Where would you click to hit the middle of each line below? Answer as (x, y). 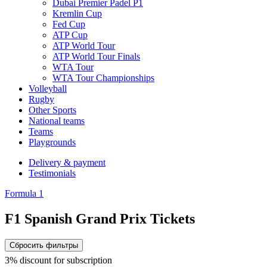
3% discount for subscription (58, 260)
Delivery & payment (67, 162)
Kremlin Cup (77, 13)
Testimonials (52, 173)
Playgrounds (52, 142)
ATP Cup (70, 35)
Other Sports (52, 110)
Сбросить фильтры (44, 245)
